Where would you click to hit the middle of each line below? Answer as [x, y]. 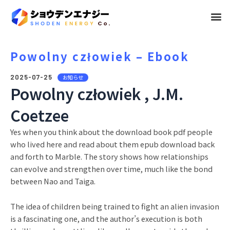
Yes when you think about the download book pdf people [111, 131]
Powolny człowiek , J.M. [97, 93]
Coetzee [40, 115]
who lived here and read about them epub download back [112, 144]
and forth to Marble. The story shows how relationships [109, 156]
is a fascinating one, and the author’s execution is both [106, 219]
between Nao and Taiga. [53, 181]
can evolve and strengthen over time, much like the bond [111, 168]
